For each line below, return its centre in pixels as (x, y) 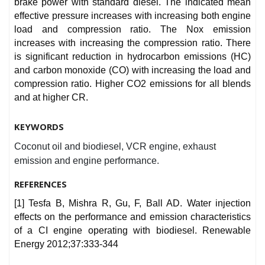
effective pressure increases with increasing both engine (132, 16)
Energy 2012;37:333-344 (66, 244)
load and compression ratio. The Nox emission (132, 30)
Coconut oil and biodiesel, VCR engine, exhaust (115, 147)
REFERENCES (41, 184)
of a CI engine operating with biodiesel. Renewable (132, 231)
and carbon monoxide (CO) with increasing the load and (132, 70)
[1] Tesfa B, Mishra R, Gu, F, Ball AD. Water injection (132, 203)
